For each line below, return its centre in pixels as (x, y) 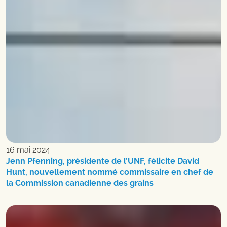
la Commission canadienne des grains (80, 183)
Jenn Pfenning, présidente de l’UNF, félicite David (103, 161)
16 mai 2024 (28, 149)
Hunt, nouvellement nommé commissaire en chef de (110, 172)
